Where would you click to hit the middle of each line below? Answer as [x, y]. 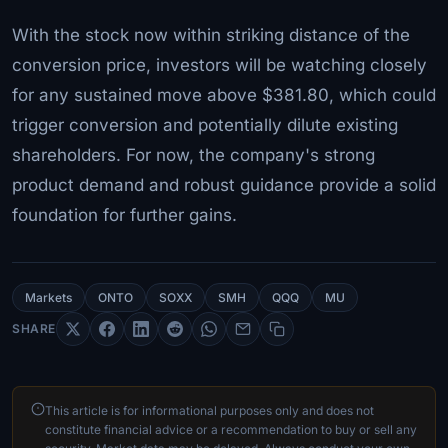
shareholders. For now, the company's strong [193, 154]
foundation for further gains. [124, 214]
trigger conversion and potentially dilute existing [205, 124]
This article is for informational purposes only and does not [209, 410]
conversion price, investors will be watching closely [219, 64]
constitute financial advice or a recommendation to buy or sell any [231, 429]
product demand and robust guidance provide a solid [224, 184]
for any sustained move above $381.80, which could [224, 94]
